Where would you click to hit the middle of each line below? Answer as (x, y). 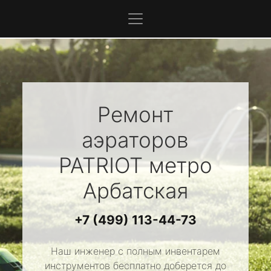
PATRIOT (100, 165)
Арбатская (135, 191)
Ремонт (135, 114)
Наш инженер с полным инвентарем (135, 251)
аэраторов (135, 140)
